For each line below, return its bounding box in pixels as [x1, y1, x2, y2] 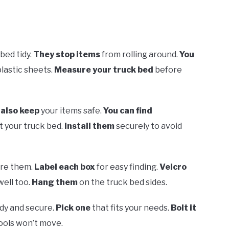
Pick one [56, 202, 90, 213]
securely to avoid [114, 121, 182, 131]
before [153, 64, 182, 75]
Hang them [32, 177, 78, 187]
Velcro [159, 162, 187, 172]
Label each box [34, 162, 95, 172]
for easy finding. [95, 162, 159, 172]
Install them [64, 121, 114, 131]
